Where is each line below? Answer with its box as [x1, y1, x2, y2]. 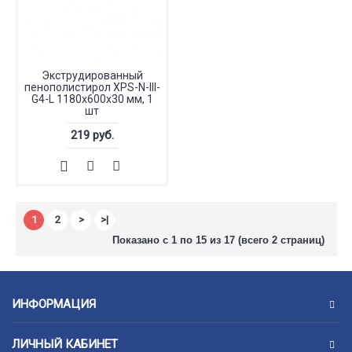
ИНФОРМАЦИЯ [12, 297, 96, 311]
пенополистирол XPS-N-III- [24, 81, 160, 93]
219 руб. [70, 128, 114, 142]
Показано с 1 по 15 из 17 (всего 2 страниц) [112, 234, 324, 246]
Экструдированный [41, 69, 143, 82]
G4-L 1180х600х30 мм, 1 [31, 93, 153, 105]
